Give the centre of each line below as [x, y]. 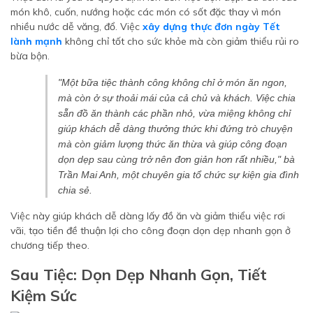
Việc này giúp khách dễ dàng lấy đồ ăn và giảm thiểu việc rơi [148, 216]
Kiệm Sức [44, 296]
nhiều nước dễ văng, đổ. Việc [77, 27]
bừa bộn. [30, 56]
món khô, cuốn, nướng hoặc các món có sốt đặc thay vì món [146, 12]
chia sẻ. [75, 190]
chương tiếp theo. [50, 245]
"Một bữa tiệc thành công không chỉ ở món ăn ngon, [173, 82]
